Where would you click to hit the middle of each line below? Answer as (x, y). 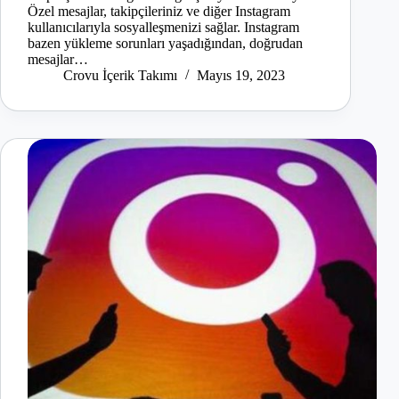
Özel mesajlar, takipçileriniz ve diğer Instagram (159, 12)
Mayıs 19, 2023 (241, 76)
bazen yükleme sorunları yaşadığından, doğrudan (165, 44)
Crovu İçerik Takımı (120, 76)
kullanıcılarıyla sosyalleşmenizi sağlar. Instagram (163, 28)
